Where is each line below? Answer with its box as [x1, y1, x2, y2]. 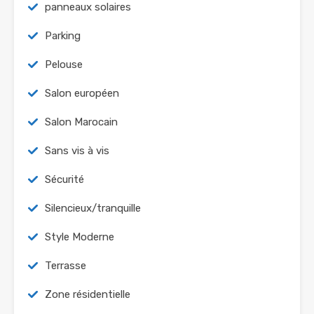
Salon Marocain [45, 116, 118, 129]
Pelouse [45, 58, 83, 71]
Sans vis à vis [45, 144, 109, 158]
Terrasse [45, 259, 86, 273]
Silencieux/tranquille [45, 202, 141, 215]
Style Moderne [45, 231, 114, 244]
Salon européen [45, 87, 119, 100]
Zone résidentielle [45, 288, 130, 301]
